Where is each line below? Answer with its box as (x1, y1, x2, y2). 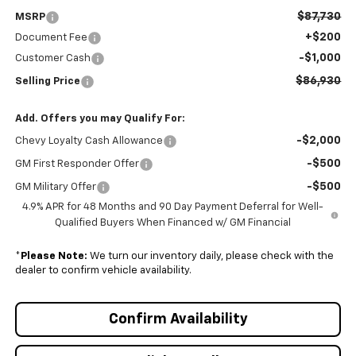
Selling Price (14, 75, 80, 87)
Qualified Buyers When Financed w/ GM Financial (54, 217, 291, 228)
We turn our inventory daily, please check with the (87, 250, 334, 261)
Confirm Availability (108, 311, 248, 327)
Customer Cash (14, 52, 91, 64)
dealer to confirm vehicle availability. (14, 265, 192, 276)
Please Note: (20, 250, 87, 261)
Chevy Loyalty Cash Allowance (14, 135, 163, 146)
